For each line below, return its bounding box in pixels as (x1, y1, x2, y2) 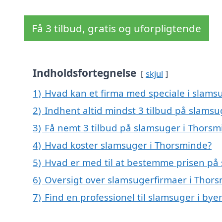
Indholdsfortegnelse (33, 66, 136, 80)
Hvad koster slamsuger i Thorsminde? (45, 139, 212, 152)
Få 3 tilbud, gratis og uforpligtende (32, 21, 201, 36)
